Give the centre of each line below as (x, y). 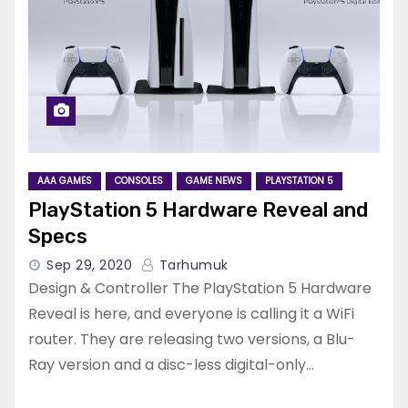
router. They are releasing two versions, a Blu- (192, 340)
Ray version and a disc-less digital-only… (171, 365)
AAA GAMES (65, 181)
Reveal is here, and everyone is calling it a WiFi (191, 314)
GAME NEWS (214, 181)
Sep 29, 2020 (89, 265)
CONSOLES (139, 181)
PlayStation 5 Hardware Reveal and (198, 210)
